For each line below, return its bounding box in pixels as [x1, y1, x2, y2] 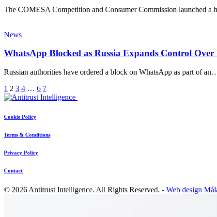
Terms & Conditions [4, 132, 50, 138]
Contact [4, 168, 23, 173]
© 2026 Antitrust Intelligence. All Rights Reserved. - [4, 185, 166, 194]
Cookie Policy [4, 114, 36, 120]
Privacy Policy [4, 150, 38, 156]
